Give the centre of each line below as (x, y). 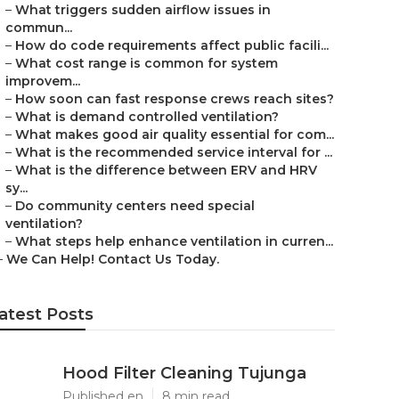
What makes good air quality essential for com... (175, 134)
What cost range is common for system (147, 63)
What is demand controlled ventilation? (147, 117)
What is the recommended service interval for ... (174, 152)
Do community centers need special (135, 206)
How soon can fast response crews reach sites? (175, 99)
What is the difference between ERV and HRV (166, 170)
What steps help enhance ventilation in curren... (174, 241)
